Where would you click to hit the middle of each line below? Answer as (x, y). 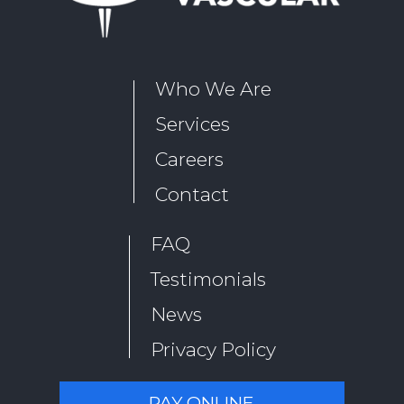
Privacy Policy (213, 349)
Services (192, 124)
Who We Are (213, 89)
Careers (189, 159)
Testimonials (208, 279)
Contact (192, 194)
